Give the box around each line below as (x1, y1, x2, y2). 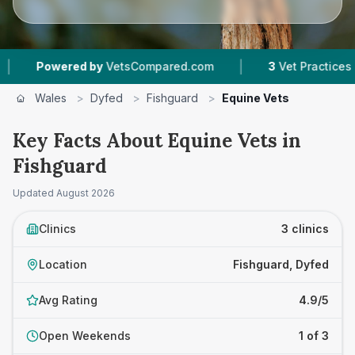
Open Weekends (39, 329, 131, 342)
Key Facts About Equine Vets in (13, 128, 301, 153)
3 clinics (281, 222, 329, 235)
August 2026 (56, 187, 115, 199)
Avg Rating (39, 293, 97, 307)
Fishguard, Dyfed (233, 258, 329, 271)
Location (39, 258, 87, 271)
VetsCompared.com (74, 59, 182, 73)
